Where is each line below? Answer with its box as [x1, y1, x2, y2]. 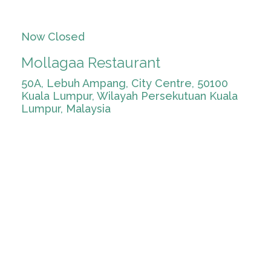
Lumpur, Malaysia [21, 102, 111, 115]
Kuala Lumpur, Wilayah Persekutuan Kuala [21, 90, 238, 102]
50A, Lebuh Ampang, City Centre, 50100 [21, 77, 228, 90]
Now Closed [21, 30, 85, 43]
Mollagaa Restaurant [21, 54, 160, 71]
